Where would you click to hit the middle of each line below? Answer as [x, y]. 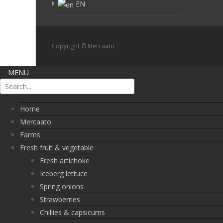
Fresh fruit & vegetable [57, 147]
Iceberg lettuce [64, 173]
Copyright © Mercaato [83, 46]
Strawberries [60, 199]
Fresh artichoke [65, 160]
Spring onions [62, 186]
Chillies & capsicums [72, 212]
